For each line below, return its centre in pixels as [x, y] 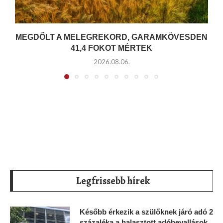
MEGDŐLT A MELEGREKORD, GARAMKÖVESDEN [111, 37]
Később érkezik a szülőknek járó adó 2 [146, 212]
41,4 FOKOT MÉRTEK [111, 48]
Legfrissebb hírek [113, 181]
